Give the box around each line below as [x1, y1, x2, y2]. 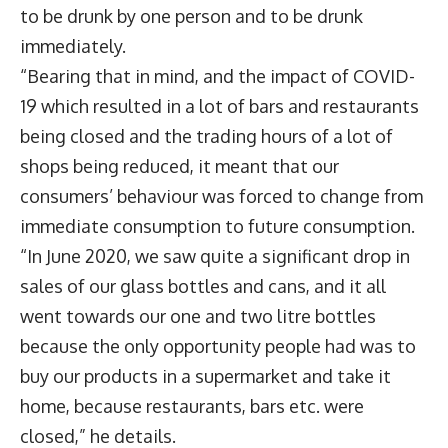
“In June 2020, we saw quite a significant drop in [20, 245, 410, 268]
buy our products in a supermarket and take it [20, 365, 391, 388]
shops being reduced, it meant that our [20, 155, 339, 178]
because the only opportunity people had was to [20, 335, 416, 358]
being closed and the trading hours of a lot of [20, 125, 393, 148]
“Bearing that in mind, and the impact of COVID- [20, 65, 415, 88]
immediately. [20, 35, 126, 58]
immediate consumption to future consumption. [20, 215, 415, 238]
